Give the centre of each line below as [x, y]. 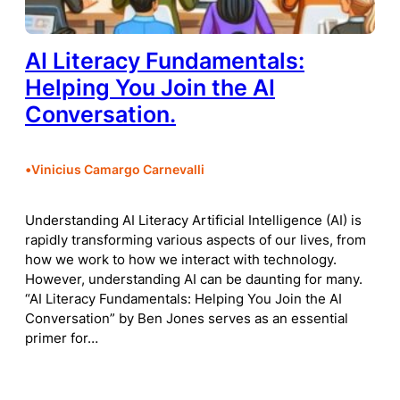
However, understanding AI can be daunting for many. [194, 279]
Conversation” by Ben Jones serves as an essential [187, 318]
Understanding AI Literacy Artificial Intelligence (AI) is [193, 220]
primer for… [62, 338]
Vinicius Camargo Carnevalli [118, 169]
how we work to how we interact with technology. [181, 259]
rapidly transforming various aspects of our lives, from [196, 240]
